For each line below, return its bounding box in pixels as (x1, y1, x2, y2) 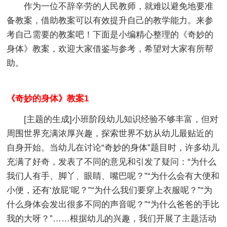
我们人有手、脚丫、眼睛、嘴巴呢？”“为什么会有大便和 (7, 171, 220, 181)
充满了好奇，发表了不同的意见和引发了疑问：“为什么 (7, 157, 217, 167)
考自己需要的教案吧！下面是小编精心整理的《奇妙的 (7, 29, 214, 40)
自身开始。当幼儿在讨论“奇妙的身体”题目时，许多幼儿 (7, 142, 220, 153)
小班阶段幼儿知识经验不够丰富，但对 (72, 114, 219, 124)
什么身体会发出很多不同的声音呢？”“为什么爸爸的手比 (7, 199, 220, 209)
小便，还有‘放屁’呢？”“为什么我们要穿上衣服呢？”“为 (7, 185, 213, 195)
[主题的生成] (24, 114, 72, 124)
